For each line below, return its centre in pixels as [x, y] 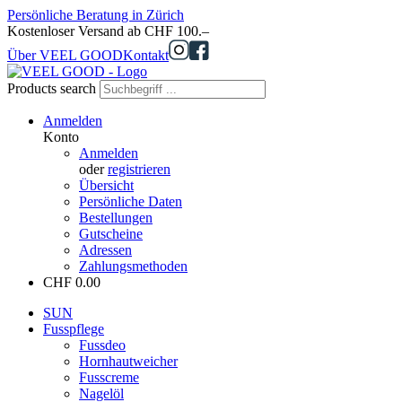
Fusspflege [74, 329]
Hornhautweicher [128, 361]
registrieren [139, 169]
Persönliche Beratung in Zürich [96, 15]
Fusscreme [109, 377]
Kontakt [146, 55]
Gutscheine [111, 234]
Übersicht [106, 185]
